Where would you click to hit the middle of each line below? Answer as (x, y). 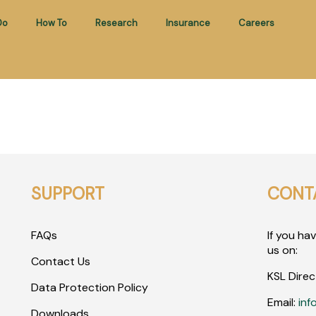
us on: (283, 250)
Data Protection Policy (89, 287)
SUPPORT (67, 193)
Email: (283, 302)
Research (116, 23)
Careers (256, 23)
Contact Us (60, 261)
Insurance (188, 23)
